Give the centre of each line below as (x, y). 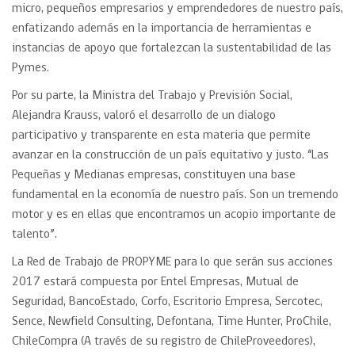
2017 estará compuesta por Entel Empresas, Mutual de (155, 282)
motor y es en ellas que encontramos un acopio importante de (174, 215)
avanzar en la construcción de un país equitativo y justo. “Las (170, 155)
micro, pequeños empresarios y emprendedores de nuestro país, (177, 9)
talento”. (34, 235)
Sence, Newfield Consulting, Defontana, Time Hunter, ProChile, (172, 322)
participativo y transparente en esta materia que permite (161, 136)
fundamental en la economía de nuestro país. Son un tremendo (175, 195)
